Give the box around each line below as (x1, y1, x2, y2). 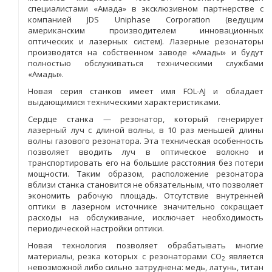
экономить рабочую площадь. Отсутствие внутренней (28, 189, 263, 201)
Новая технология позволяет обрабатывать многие (28, 239, 263, 251)
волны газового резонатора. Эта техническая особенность (28, 135, 263, 146)
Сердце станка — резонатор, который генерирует (28, 113, 263, 124)
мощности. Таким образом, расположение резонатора (28, 168, 263, 179)
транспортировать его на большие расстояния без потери (28, 157, 263, 168)
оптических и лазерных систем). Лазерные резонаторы (28, 35, 263, 47)
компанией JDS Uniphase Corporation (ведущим (28, 13, 263, 25)
